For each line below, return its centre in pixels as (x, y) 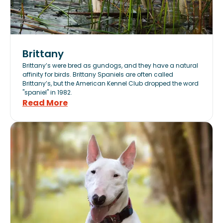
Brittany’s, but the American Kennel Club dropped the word (111, 83)
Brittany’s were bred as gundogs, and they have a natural (110, 65)
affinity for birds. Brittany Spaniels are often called (98, 74)
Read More (45, 103)
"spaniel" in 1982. (47, 92)
